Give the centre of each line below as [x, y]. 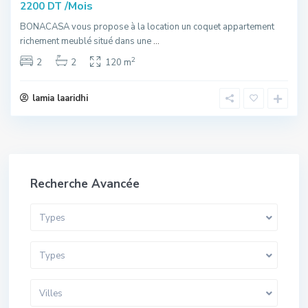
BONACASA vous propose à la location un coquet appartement [147, 26]
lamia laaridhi [60, 98]
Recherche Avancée [85, 184]
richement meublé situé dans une [87, 41]
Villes [51, 293]
